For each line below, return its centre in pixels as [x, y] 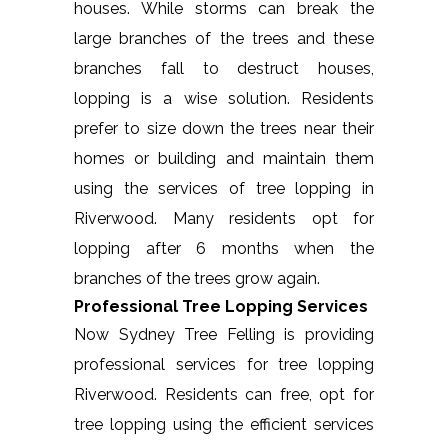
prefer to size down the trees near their [224, 128]
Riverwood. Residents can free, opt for [224, 394]
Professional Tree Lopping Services [221, 306]
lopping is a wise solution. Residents [224, 98]
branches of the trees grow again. [197, 278]
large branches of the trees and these [224, 38]
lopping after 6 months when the [224, 248]
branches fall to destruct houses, [224, 68]
